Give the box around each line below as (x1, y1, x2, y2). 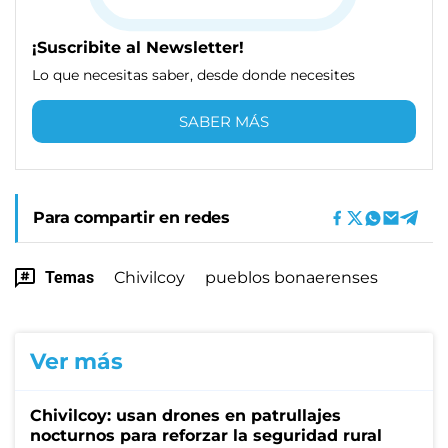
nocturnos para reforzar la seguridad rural (30, 425, 382, 445)
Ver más (30, 347, 123, 375)
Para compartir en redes (33, 207, 230, 227)
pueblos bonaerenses (205, 267, 378, 287)
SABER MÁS (179, 111, 269, 131)
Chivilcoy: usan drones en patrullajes (30, 405, 341, 425)
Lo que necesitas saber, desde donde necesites (32, 65, 355, 84)
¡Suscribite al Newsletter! (32, 37, 244, 57)
